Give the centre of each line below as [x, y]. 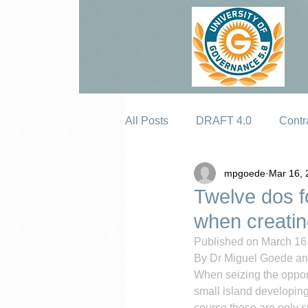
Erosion [172, 176]
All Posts [147, 121]
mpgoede [245, 173]
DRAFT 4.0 [224, 121]
